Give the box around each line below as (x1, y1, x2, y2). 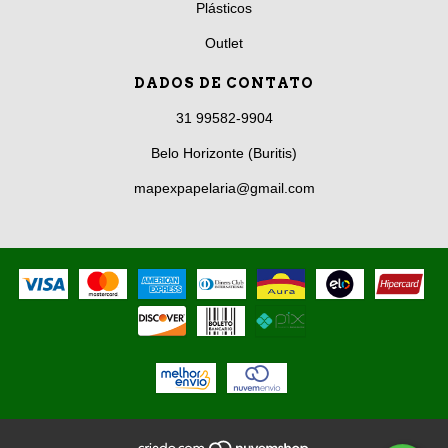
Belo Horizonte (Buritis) (151, 144, 297, 161)
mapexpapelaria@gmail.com (133, 179, 315, 196)
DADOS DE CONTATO (134, 74, 314, 91)
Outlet (205, 34, 243, 51)
